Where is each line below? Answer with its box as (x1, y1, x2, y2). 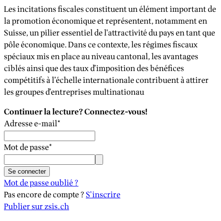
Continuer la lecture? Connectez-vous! (4, 106, 147, 118)
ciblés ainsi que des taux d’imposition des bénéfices (4, 62, 184, 74)
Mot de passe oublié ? (4, 177, 78, 189)
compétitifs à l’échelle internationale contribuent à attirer (4, 74, 209, 86)
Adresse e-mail (4, 117, 57, 130)
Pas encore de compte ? (4, 188, 84, 201)
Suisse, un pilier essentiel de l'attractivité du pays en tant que (4, 27, 215, 39)
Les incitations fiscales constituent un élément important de (4, 3, 216, 15)
